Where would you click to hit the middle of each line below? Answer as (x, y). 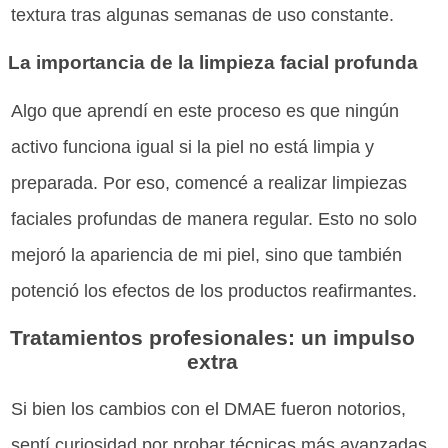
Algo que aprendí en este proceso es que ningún (205, 110)
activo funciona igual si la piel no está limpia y (193, 146)
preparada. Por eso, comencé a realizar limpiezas (209, 182)
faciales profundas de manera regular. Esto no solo (214, 218)
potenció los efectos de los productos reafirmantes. (214, 290)
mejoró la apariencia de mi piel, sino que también (207, 254)
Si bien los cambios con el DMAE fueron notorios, (209, 409)
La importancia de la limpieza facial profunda (212, 62)
